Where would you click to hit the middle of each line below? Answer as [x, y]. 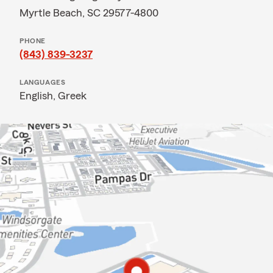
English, [39, 96]
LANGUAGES [43, 82]
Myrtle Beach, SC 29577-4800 [89, 13]
